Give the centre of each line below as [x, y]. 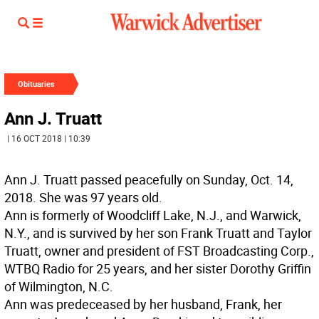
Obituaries [36, 84]
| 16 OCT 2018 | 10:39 [49, 138]
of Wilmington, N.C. [59, 286]
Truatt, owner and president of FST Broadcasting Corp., [159, 251]
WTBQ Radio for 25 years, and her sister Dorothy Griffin [158, 268]
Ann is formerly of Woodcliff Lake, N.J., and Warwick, [153, 215]
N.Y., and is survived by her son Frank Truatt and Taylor [158, 233]
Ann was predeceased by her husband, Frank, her [143, 304]
